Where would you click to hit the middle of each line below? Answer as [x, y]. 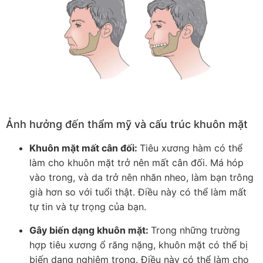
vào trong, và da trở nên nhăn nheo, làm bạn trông [141, 178]
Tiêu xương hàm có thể [191, 148]
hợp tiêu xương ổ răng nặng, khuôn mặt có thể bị [139, 245]
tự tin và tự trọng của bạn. [88, 207]
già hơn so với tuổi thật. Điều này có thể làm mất [138, 192]
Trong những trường [195, 230]
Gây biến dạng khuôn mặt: [90, 230]
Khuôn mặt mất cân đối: [85, 148]
